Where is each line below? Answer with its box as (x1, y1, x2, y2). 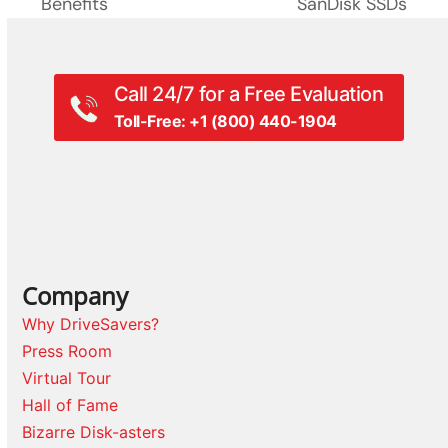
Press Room (22, 341, 113, 362)
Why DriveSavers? (22, 314, 160, 335)
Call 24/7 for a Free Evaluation (113, 82, 384, 107)
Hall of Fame (22, 395, 119, 416)
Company (22, 279, 129, 313)
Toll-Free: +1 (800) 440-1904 (113, 111, 337, 132)
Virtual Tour (22, 368, 112, 389)
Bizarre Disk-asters (22, 422, 166, 443)
